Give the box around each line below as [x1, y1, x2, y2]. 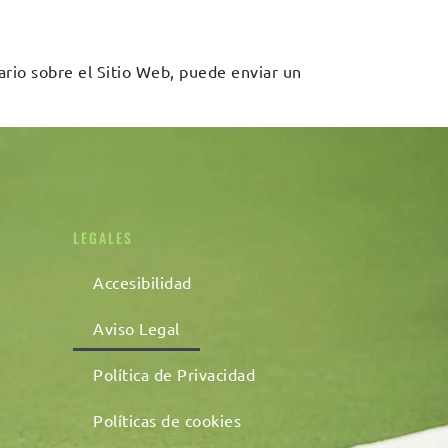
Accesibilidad [93, 272, 192, 292]
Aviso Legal [93, 318, 180, 338]
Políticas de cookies [93, 410, 241, 430]
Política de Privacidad [93, 364, 255, 384]
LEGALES [73, 227, 133, 248]
